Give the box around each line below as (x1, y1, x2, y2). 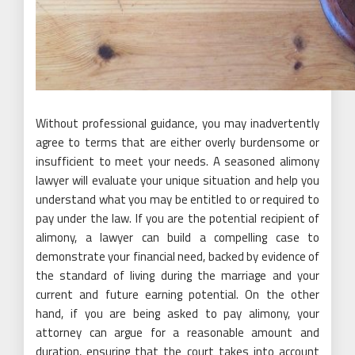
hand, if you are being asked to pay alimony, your (36, 304, 319, 323)
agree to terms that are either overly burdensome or (36, 133, 319, 152)
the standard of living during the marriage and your (36, 266, 319, 285)
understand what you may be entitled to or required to (36, 190, 319, 209)
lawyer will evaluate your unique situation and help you (36, 171, 319, 190)
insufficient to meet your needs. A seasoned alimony (36, 152, 319, 171)
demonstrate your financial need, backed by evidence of (36, 247, 319, 266)
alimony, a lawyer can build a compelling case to (36, 228, 319, 247)
